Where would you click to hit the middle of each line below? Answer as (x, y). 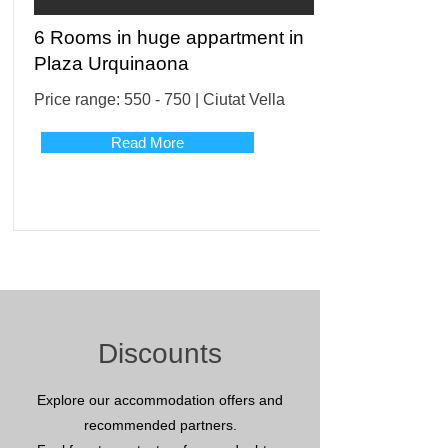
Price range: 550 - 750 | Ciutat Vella (159, 99)
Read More (147, 142)
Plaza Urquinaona (111, 63)
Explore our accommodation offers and (160, 400)
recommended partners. (160, 425)
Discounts (160, 353)
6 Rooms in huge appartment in (169, 37)
